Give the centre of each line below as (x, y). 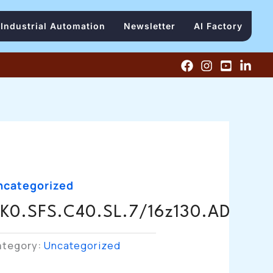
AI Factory (218, 26)
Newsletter (149, 26)
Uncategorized (82, 246)
